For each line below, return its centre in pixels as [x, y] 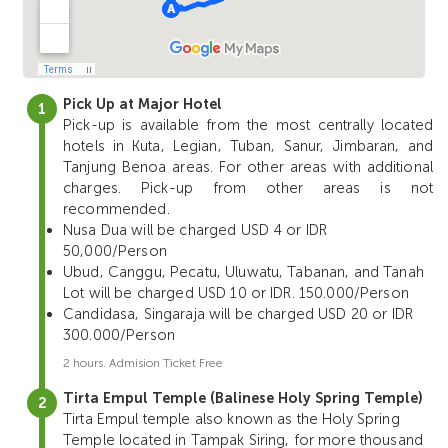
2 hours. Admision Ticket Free [143, 363]
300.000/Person [119, 335]
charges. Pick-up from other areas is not [248, 188]
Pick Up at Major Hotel [142, 104]
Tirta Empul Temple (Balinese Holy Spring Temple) [243, 398]
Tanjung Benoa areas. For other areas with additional [248, 167]
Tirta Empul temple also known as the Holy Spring [231, 419]
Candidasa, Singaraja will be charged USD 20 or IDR [238, 314]
